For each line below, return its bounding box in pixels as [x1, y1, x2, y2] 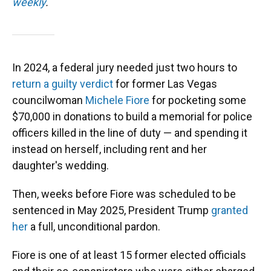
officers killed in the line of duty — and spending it [12, 126, 247, 139]
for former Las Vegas [113, 77, 217, 90]
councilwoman [12, 94, 85, 106]
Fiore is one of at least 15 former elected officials [12, 249, 246, 261]
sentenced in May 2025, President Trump [12, 204, 211, 217]
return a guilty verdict [12, 77, 113, 90]
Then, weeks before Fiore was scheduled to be [12, 188, 236, 200]
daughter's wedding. [12, 159, 109, 172]
